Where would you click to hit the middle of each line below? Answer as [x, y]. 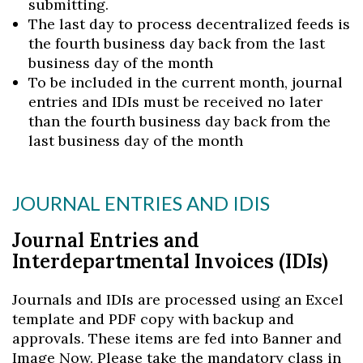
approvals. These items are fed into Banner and [177, 338]
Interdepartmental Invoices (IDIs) [170, 261]
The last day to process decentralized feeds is [189, 24]
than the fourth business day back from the [179, 121]
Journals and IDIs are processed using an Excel [178, 299]
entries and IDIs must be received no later [175, 102]
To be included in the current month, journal [186, 82]
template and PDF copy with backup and [153, 319]
